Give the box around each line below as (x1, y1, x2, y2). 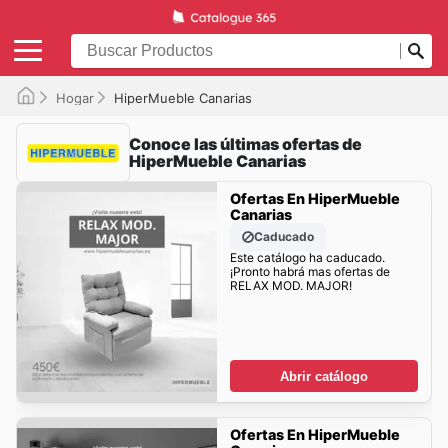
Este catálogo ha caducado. (229, 250, 385, 266)
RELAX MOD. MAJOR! (229, 278, 352, 294)
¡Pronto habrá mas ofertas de (229, 264, 390, 280)
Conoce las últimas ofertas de (129, 133, 362, 154)
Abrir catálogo (280, 368, 368, 384)
